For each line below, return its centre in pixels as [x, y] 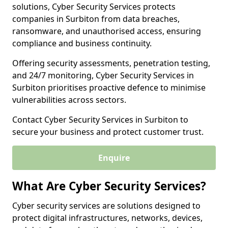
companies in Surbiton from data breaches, [96, 19]
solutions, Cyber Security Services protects [94, 7]
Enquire [114, 158]
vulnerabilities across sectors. [69, 100]
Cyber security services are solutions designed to [106, 206]
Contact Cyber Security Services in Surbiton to [100, 120]
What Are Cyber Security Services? [109, 186]
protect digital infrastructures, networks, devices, [107, 218]
